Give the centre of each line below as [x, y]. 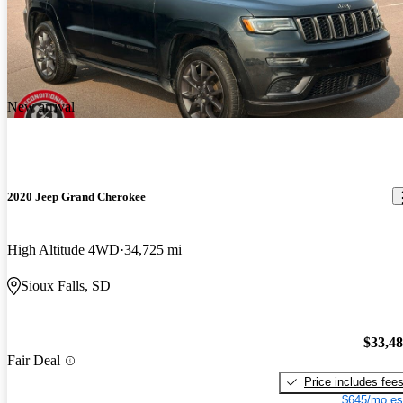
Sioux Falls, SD [66, 286]
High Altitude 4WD [63, 250]
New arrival [41, 106]
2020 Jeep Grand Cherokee [76, 196]
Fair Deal [34, 361]
